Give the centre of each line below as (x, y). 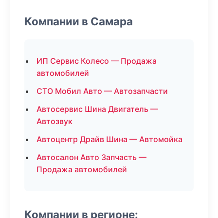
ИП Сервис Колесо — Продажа (97, 61)
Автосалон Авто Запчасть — (91, 157)
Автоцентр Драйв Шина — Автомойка (109, 139)
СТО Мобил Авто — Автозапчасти (102, 91)
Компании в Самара (79, 21)
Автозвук (54, 121)
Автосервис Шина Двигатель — (97, 109)
